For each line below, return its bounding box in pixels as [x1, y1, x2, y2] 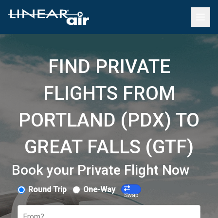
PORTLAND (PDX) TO [18, 109, 200, 131]
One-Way [83, 185, 115, 194]
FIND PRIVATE [48, 55, 170, 78]
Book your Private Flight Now [12, 162, 190, 178]
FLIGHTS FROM [43, 82, 175, 105]
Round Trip [28, 185, 67, 194]
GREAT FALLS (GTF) [24, 136, 194, 158]
